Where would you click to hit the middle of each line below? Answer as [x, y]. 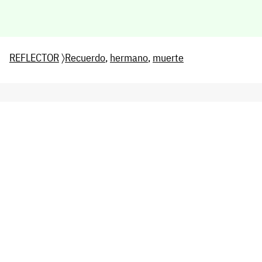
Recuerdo [85, 57]
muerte [168, 57]
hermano [129, 57]
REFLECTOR [34, 57]
